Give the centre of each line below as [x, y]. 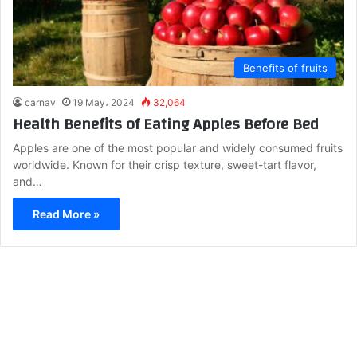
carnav [40, 103]
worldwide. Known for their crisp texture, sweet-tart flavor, [165, 165]
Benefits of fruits [285, 68]
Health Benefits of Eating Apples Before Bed [166, 124]
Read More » [66, 214]
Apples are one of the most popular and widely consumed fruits [178, 148]
